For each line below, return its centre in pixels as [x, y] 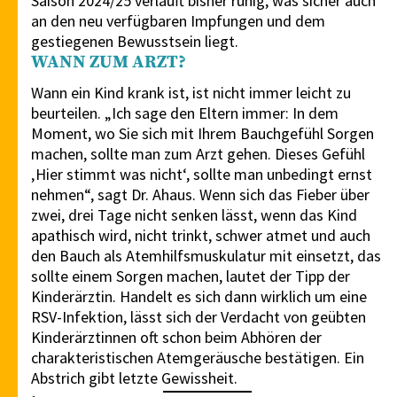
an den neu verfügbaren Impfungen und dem [178, 21]
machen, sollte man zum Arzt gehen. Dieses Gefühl [198, 154]
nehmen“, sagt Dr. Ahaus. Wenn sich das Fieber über [200, 195]
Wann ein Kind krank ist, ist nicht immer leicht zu [191, 93]
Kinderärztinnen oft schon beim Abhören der [176, 338]
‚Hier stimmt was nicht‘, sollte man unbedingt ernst [202, 175]
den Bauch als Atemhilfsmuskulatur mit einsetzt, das [206, 256]
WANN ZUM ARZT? [109, 63]
